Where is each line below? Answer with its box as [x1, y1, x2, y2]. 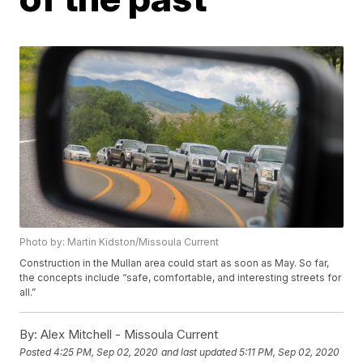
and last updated [161, 345, 237, 358]
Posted [19, 345, 54, 358]
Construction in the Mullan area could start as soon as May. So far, [19, 257, 330, 270]
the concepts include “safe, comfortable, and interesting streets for [19, 271, 342, 284]
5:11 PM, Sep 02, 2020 [239, 345, 340, 358]
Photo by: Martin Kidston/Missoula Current [19, 236, 220, 249]
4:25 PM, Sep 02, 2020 [53, 345, 159, 358]
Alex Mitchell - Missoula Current [37, 327, 219, 343]
